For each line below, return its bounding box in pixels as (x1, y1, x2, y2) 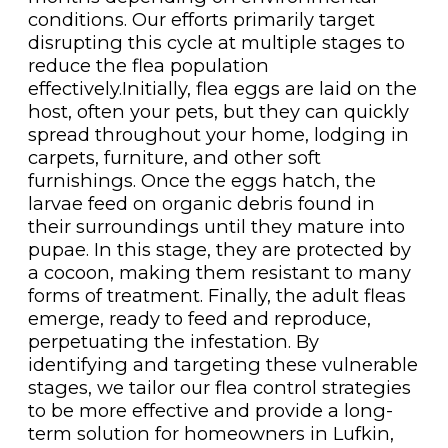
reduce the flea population (27, 53, 269, 77)
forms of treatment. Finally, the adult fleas (27, 283, 406, 307)
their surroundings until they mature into (27, 214, 405, 238)
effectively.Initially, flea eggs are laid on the (27, 76, 417, 100)
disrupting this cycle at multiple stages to (27, 30, 405, 54)
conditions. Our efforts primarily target (27, 7, 375, 31)
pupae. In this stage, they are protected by (27, 237, 411, 261)
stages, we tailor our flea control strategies (27, 375, 411, 399)
